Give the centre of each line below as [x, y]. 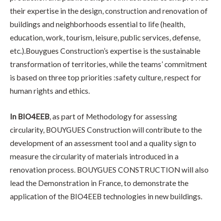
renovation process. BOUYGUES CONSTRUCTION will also [109, 169]
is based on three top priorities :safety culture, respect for [106, 77]
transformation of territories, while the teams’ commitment [109, 64]
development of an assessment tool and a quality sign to [103, 143]
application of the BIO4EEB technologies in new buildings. [106, 196]
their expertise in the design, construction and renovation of [109, 11]
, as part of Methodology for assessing [113, 116]
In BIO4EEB [30, 116]
